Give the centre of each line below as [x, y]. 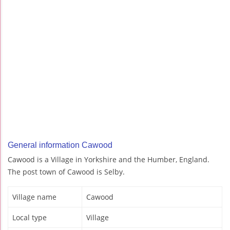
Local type [30, 218]
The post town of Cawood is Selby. [66, 172]
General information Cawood [60, 145]
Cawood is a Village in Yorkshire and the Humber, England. [109, 160]
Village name [34, 197]
